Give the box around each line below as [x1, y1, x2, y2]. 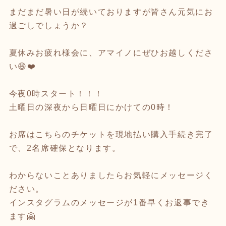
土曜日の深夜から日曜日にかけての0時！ [9, 102, 174, 111]
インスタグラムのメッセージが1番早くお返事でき [9, 198, 210, 207]
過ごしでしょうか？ [9, 21, 89, 30]
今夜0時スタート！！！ [9, 89, 103, 98]
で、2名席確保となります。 [9, 143, 121, 152]
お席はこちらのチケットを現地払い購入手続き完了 [9, 130, 213, 139]
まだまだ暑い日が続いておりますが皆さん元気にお [9, 7, 213, 16]
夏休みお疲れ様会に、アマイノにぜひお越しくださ [9, 48, 213, 57]
